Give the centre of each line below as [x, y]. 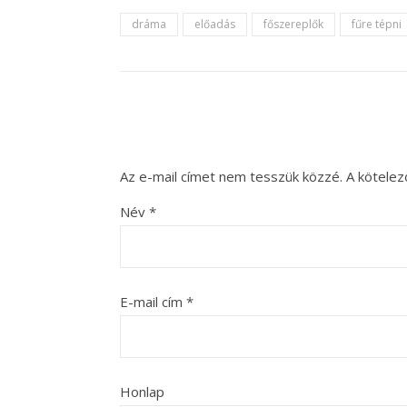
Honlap [142, 392]
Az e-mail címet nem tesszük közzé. [231, 176]
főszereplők [293, 24]
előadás [215, 24]
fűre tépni [377, 24]
